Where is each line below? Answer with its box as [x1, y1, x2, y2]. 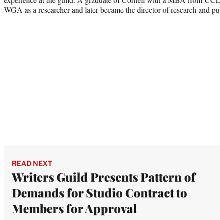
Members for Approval [12, 200, 137, 216]
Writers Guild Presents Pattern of [12, 168, 195, 185]
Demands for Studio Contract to [12, 184, 187, 200]
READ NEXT [12, 159, 52, 167]
